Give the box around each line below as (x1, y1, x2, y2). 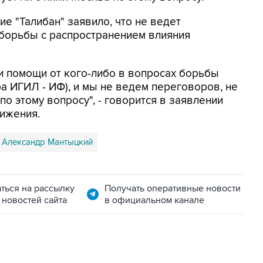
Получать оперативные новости (104, 183, 241, 194)
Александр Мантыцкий (2, 137, 93, 147)
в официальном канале (104, 194, 204, 206)
